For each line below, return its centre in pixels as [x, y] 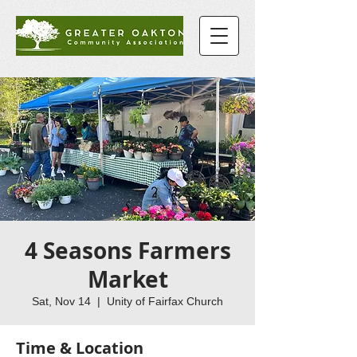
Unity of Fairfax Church [165, 301]
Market [127, 279]
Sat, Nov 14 [61, 301]
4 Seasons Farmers [127, 251]
